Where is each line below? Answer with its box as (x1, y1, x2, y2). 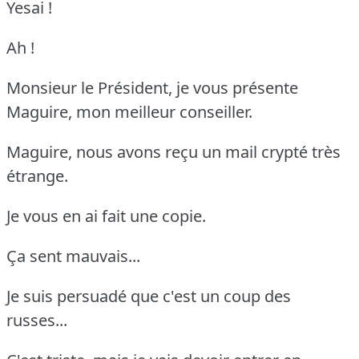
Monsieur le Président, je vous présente (6, 76, 298, 99)
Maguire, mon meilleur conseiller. (6, 100, 252, 123)
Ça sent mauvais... (6, 244, 140, 267)
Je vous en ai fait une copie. (6, 204, 206, 227)
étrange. (6, 164, 68, 187)
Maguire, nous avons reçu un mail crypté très (6, 140, 341, 163)
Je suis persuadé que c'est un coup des (6, 284, 291, 307)
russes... (6, 309, 67, 331)
